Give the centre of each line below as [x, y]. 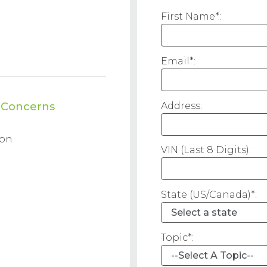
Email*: [178, 61]
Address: [182, 105]
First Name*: [191, 16]
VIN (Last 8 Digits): [206, 150]
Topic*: [178, 237]
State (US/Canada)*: [209, 195]
